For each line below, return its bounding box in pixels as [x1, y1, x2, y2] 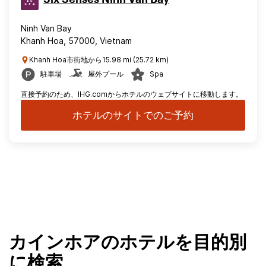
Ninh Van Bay [21, 23, 72, 33]
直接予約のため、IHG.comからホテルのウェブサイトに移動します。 [21, 90, 243, 99]
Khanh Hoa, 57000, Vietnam [21, 36, 132, 46]
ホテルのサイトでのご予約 [72, 109, 194, 121]
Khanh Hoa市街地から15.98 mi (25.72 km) [29, 55, 169, 64]
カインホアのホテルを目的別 [9, 234, 246, 252]
